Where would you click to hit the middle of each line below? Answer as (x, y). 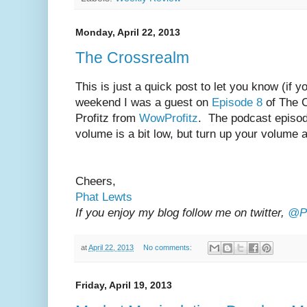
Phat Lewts (104, 197)
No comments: (168, 247)
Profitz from (107, 118)
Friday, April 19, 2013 (124, 285)
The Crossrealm (132, 58)
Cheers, (96, 181)
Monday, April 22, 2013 (128, 32)
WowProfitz (169, 118)
